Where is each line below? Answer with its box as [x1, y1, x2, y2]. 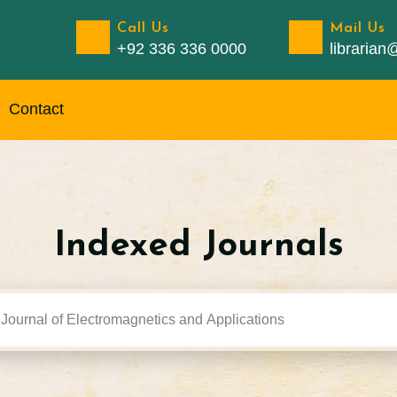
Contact [9, 100, 64, 118]
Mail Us [329, 20, 385, 35]
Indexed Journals [53, 228, 344, 264]
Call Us [116, 20, 169, 35]
